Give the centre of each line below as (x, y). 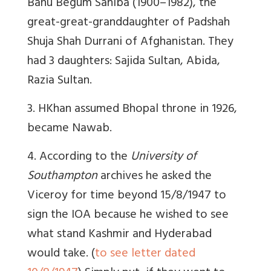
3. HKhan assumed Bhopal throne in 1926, (132, 110)
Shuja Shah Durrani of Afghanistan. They (130, 43)
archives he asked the (155, 177)
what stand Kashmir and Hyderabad (119, 235)
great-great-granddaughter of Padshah (129, 24)
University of (164, 158)
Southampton (62, 177)
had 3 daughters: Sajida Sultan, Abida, (124, 62)
